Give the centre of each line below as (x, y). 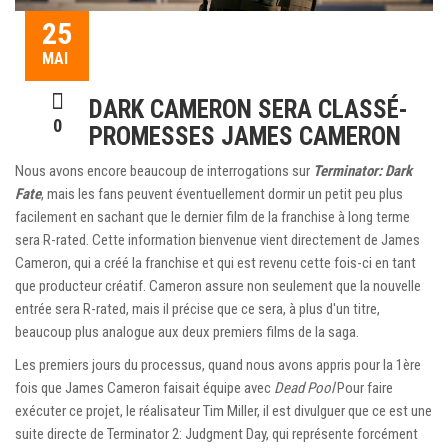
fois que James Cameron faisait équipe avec (144, 387)
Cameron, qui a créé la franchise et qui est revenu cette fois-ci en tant (215, 262)
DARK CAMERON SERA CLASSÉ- (248, 109)
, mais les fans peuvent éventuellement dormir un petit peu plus (222, 193)
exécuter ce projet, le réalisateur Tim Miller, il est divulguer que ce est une (223, 410)
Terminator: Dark (362, 170)
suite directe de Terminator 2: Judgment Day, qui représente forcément (216, 433)
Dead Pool (304, 387)
